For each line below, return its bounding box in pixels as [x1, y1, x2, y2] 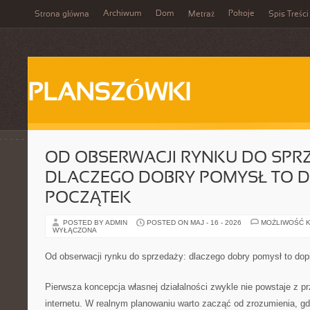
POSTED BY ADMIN [63, 219, 129, 226]
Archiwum [103, 10, 142, 18]
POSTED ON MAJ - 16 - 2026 [147, 219, 241, 226]
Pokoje [228, 10, 255, 18]
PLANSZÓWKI [28, 82, 190, 106]
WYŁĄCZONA [53, 226, 97, 234]
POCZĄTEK [45, 191, 131, 206]
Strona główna [35, 10, 89, 19]
